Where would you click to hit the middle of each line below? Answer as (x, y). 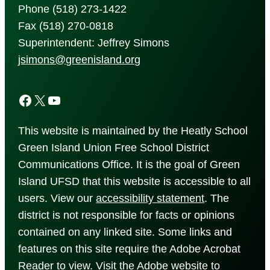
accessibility (125, 198)
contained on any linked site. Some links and (125, 232)
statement (181, 198)
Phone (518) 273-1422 (73, 9)
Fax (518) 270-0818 (66, 26)
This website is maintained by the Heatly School (133, 130)
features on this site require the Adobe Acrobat (130, 249)
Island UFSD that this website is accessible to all (135, 181)
